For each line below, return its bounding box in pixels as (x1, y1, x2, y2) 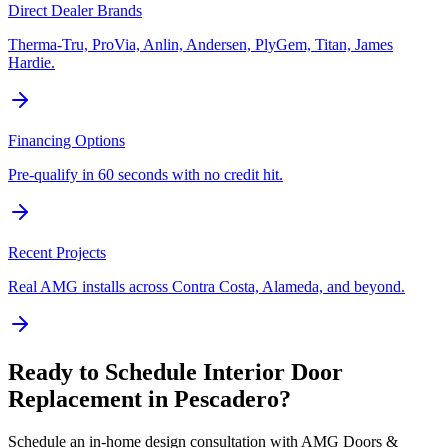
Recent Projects (8, 243, 106, 261)
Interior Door (203, 359, 343, 386)
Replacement (8, 386, 142, 413)
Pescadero (174, 386, 279, 413)
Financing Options (8, 131, 125, 149)
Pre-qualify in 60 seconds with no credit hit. (8, 165, 283, 183)
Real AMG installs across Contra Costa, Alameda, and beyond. (8, 277, 405, 295)
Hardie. (8, 53, 55, 71)
